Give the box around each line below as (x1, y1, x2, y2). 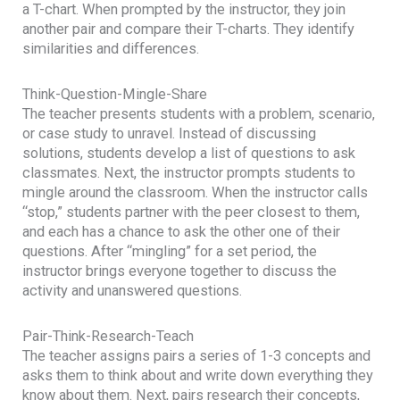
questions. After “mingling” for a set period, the (22, 243, 318, 261)
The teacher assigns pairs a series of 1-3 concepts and (22, 346, 371, 364)
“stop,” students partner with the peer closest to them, (22, 204, 361, 221)
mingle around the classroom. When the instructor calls (22, 184, 369, 202)
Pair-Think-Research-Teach (22, 327, 195, 345)
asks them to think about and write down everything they (22, 366, 374, 384)
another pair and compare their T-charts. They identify (22, 21, 355, 38)
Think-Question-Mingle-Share (22, 86, 215, 104)
